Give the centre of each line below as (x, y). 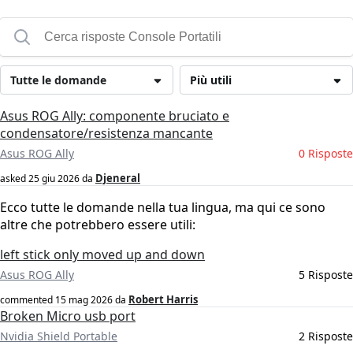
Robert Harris (163, 300)
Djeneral (118, 178)
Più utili (211, 80)
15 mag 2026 (84, 300)
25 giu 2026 (54, 179)
